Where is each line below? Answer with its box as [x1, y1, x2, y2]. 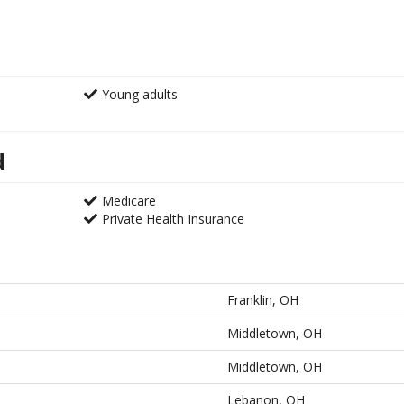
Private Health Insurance [101, 210, 244, 227]
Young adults [101, 86, 178, 103]
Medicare [101, 192, 156, 209]
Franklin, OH [227, 291, 298, 308]
